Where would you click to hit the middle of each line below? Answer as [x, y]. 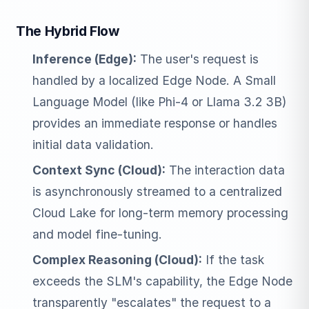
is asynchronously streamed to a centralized [157, 192]
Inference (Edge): [84, 59]
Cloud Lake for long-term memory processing [160, 213]
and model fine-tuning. [97, 235]
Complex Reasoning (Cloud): [117, 260]
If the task [233, 260]
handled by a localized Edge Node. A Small [154, 81]
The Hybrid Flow [68, 31]
